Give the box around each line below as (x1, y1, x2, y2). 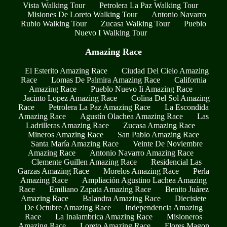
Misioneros (167, 212, 202, 221)
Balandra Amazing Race (83, 194, 161, 203)
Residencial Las (151, 157, 202, 166)
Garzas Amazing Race (18, 166, 89, 175)
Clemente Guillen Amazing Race (31, 157, 137, 166)
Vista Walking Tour (23, 1, 85, 10)
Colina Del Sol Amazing (131, 93, 210, 102)
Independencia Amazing (125, 203, 203, 212)
